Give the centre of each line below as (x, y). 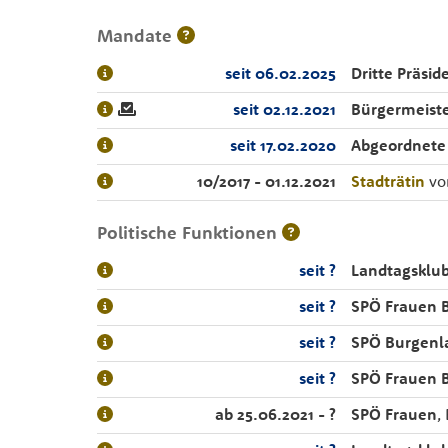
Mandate (136, 35)
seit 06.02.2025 (280, 73)
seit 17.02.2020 (283, 145)
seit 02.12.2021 (284, 109)
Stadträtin (388, 181)
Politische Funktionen (189, 232)
